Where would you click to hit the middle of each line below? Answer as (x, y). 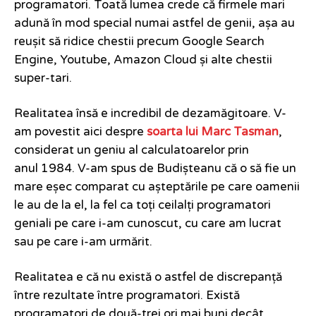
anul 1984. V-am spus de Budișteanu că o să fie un (155, 169)
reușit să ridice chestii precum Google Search (139, 42)
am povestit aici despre (80, 132)
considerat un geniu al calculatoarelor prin (132, 151)
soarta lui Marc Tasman (213, 132)
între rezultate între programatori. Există (127, 296)
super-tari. (43, 79)
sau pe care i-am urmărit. (83, 242)
